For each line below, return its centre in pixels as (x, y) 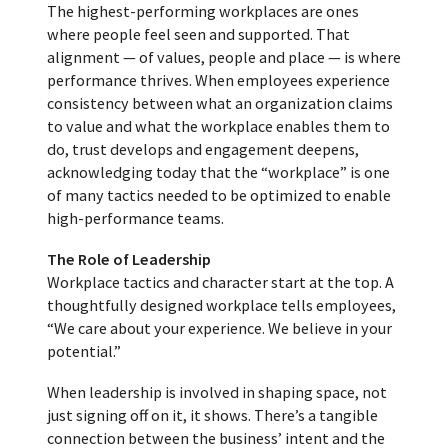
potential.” (83, 351)
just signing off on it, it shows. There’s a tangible (212, 415)
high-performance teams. (135, 218)
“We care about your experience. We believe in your (219, 328)
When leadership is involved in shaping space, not (216, 392)
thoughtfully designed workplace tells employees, (221, 305)
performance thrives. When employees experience (218, 80)
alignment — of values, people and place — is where (223, 57)
